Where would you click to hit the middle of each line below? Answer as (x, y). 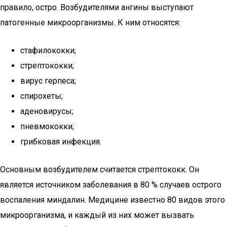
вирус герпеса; (48, 81)
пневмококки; (47, 126)
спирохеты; (42, 96)
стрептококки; (47, 66)
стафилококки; (48, 50)
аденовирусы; (47, 111)
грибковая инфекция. (61, 142)
